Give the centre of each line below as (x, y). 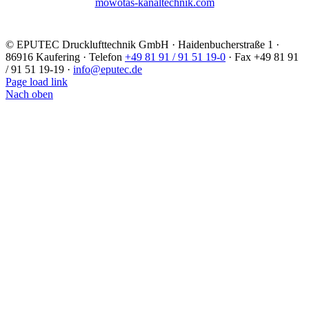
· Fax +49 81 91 (262, 57)
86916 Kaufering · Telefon (65, 57)
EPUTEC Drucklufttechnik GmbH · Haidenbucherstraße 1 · (148, 44)
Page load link (37, 81)
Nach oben (29, 94)
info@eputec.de (108, 69)
